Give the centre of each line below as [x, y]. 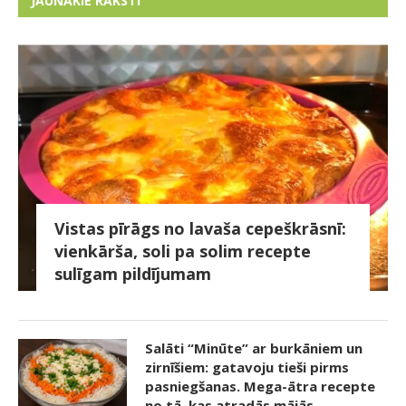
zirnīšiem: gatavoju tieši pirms [247, 367]
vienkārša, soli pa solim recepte [183, 251]
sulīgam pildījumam [133, 273]
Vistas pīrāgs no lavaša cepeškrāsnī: [200, 228]
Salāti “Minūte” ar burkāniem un [254, 348]
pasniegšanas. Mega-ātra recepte [260, 386]
